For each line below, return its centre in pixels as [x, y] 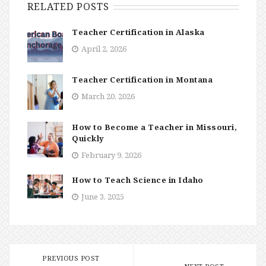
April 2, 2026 [104, 49]
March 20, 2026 [108, 96]
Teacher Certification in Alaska [138, 32]
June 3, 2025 [103, 197]
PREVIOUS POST [71, 258]
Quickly [88, 138]
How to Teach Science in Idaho [138, 180]
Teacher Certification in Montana [142, 80]
